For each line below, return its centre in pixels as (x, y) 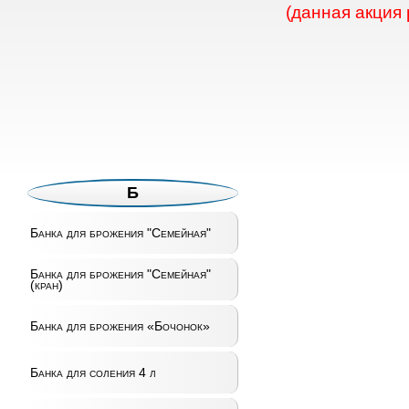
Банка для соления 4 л (93, 372)
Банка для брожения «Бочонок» (120, 326)
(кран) (46, 285)
